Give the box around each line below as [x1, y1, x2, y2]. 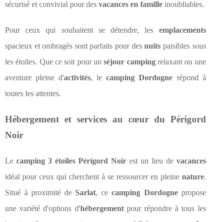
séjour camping [104, 57, 156, 66]
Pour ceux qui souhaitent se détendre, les [5, 26, 159, 35]
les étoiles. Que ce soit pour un [5, 57, 104, 66]
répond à [172, 73, 206, 82]
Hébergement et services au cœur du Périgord [5, 114, 206, 125]
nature [181, 172, 204, 181]
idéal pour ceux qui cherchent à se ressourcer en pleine [5, 172, 182, 181]
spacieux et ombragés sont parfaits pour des [5, 42, 145, 51]
